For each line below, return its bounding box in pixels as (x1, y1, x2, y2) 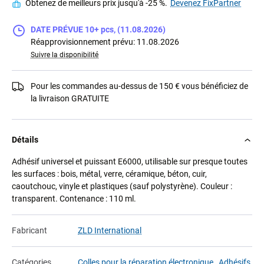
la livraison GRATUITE (31, 94, 109, 104)
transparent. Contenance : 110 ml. (12, 194, 136, 204)
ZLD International (78, 226, 141, 236)
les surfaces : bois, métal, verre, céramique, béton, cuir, (12, 169, 207, 179)
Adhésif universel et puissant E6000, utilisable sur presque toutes (12, 157, 247, 167)
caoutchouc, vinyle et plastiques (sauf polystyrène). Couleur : (12, 181, 232, 192)
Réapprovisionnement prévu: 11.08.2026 (31, 37, 179, 47)
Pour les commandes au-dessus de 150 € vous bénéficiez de (31, 81, 248, 91)
